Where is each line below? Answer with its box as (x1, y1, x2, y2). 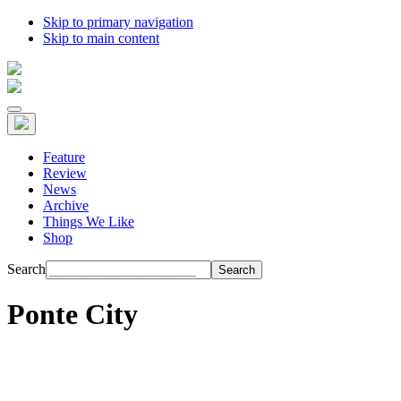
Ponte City (7, 298, 138, 331)
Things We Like (43, 214, 134, 229)
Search (7, 261, 46, 277)
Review (43, 166, 87, 181)
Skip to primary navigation (43, 14, 193, 30)
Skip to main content (43, 30, 159, 46)
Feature (43, 149, 85, 165)
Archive (43, 198, 89, 213)
